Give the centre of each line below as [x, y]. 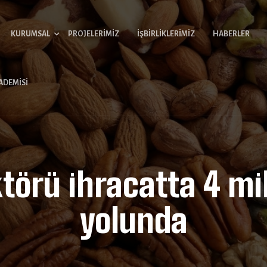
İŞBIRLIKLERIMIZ [166, 34]
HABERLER [231, 34]
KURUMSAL [30, 34]
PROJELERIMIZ [93, 34]
